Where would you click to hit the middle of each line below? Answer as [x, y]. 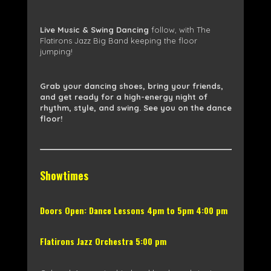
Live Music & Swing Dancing [94, 29]
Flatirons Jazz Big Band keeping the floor [118, 40]
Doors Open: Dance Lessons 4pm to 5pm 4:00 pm [133, 210]
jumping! [56, 51]
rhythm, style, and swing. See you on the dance [135, 107]
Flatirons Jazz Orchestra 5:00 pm [103, 241]
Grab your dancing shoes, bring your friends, [131, 86]
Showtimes [64, 175]
